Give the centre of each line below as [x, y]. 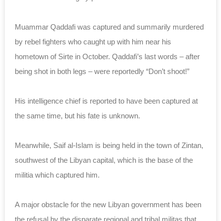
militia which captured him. [57, 175]
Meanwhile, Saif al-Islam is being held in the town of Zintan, [109, 145]
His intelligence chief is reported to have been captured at [106, 101]
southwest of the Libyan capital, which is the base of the [104, 160]
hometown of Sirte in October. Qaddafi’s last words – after [107, 56]
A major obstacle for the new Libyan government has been [108, 204]
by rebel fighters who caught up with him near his [93, 41]
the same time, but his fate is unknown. [77, 115]
